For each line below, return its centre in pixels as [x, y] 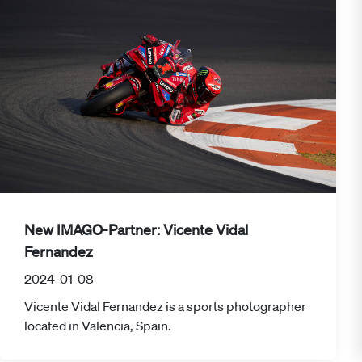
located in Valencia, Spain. [98, 325]
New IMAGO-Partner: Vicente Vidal [136, 229]
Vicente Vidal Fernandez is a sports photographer [165, 306]
